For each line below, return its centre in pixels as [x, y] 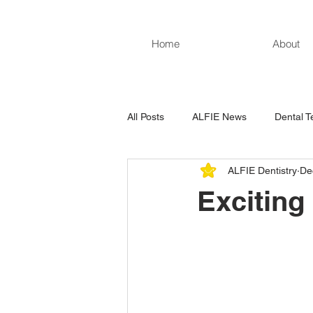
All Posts [146, 116]
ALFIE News [219, 116]
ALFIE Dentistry [262, 170]
